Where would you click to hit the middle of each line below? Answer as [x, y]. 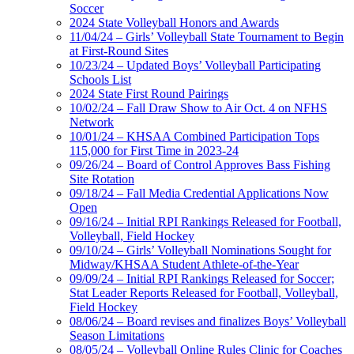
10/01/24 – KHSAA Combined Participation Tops [194, 136]
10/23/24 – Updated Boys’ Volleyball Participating [195, 65]
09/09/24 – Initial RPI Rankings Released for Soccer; [202, 278]
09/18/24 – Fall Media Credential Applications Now [199, 193]
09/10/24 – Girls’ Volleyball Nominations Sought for [200, 250]
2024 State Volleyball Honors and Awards [174, 22]
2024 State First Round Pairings [149, 93]
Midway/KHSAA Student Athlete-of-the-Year [184, 264]
